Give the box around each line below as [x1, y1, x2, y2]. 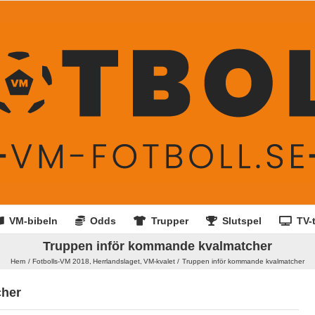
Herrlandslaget [93, 257, 140, 265]
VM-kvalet [143, 257, 175, 265]
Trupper [150, 214, 188, 226]
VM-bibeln [8, 214, 58, 226]
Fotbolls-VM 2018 [32, 257, 90, 265]
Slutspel [221, 214, 262, 226]
